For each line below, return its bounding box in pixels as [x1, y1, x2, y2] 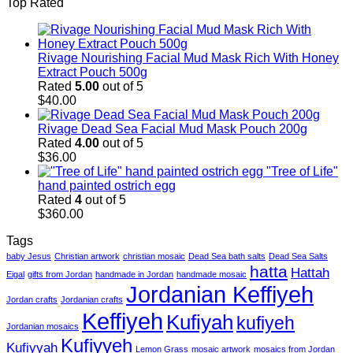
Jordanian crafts [61, 294, 123, 304]
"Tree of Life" [266, 164, 338, 178]
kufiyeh [236, 312, 295, 333]
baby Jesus [6, 251, 51, 261]
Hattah [291, 265, 329, 281]
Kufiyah [166, 310, 233, 334]
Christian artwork [54, 251, 120, 261]
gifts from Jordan [28, 269, 92, 279]
